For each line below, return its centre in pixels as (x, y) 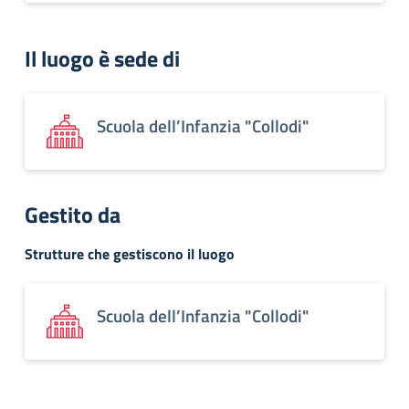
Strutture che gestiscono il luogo (130, 254)
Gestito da (73, 215)
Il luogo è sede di (102, 58)
